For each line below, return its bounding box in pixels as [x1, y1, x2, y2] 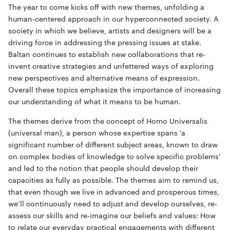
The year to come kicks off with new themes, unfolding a [8, 3, 204, 12]
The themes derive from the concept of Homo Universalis [8, 116, 207, 125]
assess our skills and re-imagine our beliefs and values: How [8, 210, 216, 220]
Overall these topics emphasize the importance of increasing [8, 85, 221, 94]
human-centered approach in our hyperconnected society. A [8, 14, 219, 24]
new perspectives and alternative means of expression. [8, 73, 200, 83]
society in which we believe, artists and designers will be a [8, 26, 212, 35]
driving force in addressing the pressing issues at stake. [8, 38, 201, 47]
